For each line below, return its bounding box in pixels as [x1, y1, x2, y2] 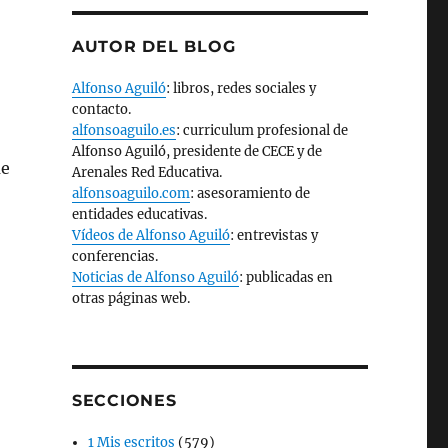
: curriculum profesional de [175, 122, 348, 139]
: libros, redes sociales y [165, 80, 316, 97]
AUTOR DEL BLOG [71, 37, 236, 56]
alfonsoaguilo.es [71, 122, 176, 139]
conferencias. [71, 248, 158, 265]
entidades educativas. [71, 206, 207, 223]
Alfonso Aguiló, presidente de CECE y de [71, 143, 322, 160]
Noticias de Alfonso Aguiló [71, 269, 239, 286]
